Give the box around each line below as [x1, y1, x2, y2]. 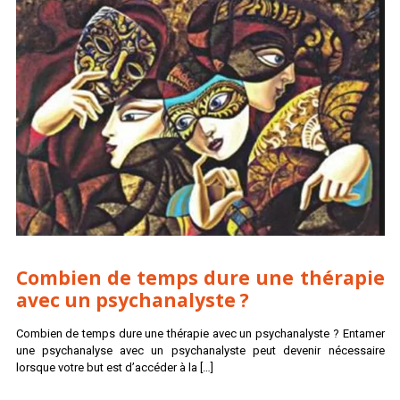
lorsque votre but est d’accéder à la [15, 361, 197, 375]
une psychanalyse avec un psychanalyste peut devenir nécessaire [15, 344, 385, 358]
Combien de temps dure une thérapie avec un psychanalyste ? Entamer [15, 327, 385, 341]
